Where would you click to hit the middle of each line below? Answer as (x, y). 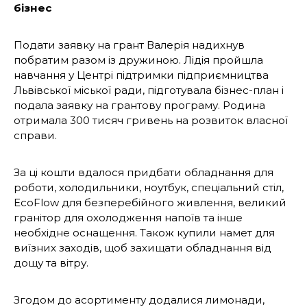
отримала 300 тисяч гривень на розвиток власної (151, 120)
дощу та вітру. (51, 262)
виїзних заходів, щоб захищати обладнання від (143, 247)
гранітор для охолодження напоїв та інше (128, 217)
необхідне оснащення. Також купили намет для (144, 232)
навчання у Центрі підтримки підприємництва (141, 75)
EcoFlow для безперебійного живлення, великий (150, 202)
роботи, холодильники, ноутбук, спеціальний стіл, (149, 187)
